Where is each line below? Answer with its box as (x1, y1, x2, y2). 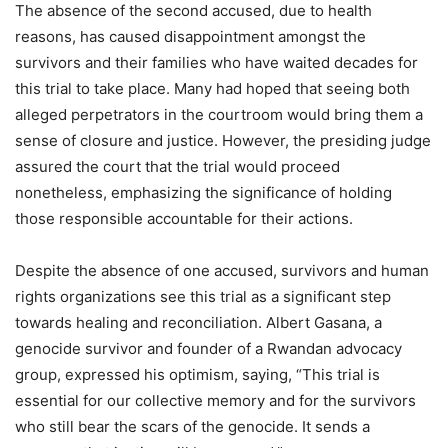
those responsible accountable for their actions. (15, 209, 353, 229)
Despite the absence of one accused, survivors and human (15, 261, 429, 281)
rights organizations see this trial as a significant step (15, 287, 391, 307)
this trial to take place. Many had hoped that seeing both (15, 79, 410, 99)
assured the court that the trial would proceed (15, 157, 340, 177)
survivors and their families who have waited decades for (15, 53, 418, 73)
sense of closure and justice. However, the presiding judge (15, 131, 431, 151)
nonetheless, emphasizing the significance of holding (15, 183, 392, 203)
